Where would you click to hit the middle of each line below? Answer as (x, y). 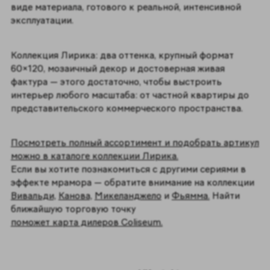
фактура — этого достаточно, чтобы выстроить (116, 81)
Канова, (75, 196)
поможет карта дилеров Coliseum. (86, 222)
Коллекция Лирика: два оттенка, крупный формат (122, 55)
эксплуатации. (44, 20)
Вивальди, (33, 196)
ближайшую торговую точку (73, 209)
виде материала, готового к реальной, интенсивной (126, 7)
